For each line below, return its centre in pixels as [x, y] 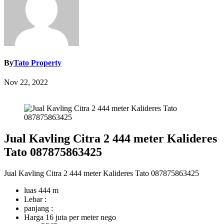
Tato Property [37, 63]
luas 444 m [41, 190]
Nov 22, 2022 [26, 82]
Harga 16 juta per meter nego [70, 217]
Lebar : [35, 199]
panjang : [38, 208]
